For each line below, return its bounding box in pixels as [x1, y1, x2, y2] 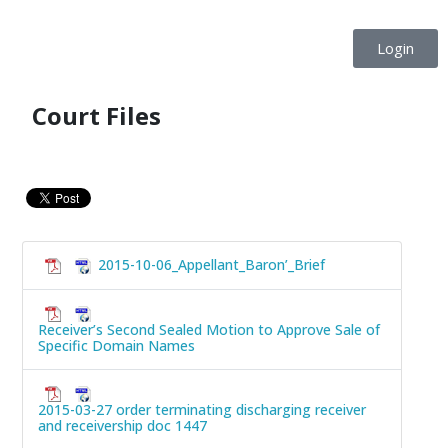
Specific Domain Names [38, 336, 195, 356]
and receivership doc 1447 [38, 416, 207, 436]
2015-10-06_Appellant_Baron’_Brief [98, 254, 325, 274]
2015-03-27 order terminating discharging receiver [38, 400, 366, 420]
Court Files [32, 99, 161, 132]
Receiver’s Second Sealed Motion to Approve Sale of [38, 320, 380, 340]
